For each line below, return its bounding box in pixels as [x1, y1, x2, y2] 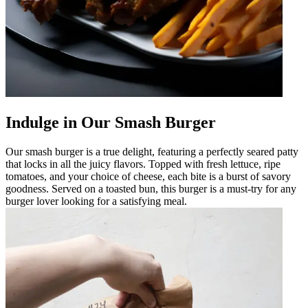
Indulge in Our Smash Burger [5, 113, 216, 131]
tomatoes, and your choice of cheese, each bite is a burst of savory [5, 170, 291, 182]
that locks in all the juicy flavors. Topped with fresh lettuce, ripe [5, 157, 280, 170]
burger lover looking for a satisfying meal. [5, 195, 187, 207]
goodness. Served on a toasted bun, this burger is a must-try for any [5, 182, 296, 195]
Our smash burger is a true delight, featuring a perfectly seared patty [5, 145, 298, 157]
